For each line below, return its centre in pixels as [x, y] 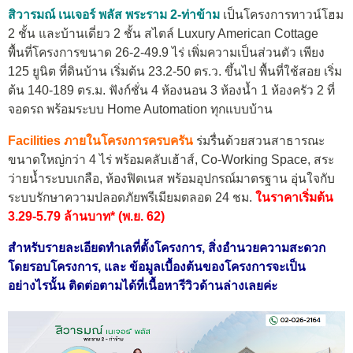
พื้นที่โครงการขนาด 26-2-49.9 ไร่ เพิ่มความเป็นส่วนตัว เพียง [166, 53]
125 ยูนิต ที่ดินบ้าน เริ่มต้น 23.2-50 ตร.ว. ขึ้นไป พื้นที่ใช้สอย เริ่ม [175, 72]
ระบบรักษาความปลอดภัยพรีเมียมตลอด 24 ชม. [132, 198]
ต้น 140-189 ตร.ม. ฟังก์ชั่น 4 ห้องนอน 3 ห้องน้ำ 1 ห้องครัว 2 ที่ [171, 91]
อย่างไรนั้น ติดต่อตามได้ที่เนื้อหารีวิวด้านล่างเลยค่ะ [143, 285]
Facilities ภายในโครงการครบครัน [100, 141]
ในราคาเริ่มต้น [294, 198]
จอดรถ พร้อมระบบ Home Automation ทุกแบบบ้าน [140, 110]
